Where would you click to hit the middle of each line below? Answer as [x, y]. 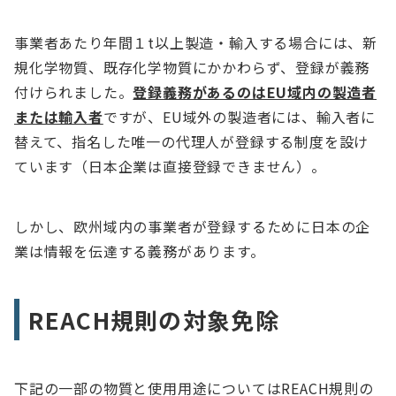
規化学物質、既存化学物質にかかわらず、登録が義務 [192, 68]
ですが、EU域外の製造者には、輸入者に [240, 117]
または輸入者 [59, 117]
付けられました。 [74, 92]
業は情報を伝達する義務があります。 [140, 251]
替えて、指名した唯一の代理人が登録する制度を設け [192, 142]
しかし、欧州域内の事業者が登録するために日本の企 [193, 227]
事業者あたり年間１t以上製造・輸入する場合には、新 [196, 43]
